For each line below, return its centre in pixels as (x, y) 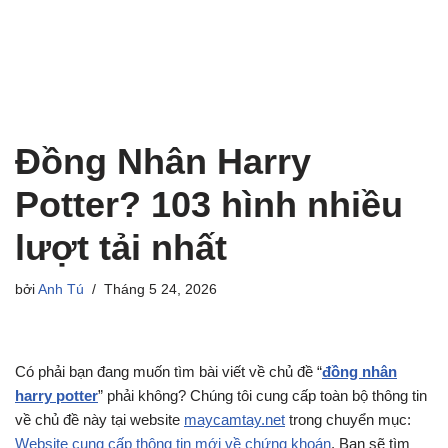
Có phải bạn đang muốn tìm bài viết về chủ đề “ (168, 371)
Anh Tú (61, 289)
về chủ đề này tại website (99, 419)
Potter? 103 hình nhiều (209, 204)
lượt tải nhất (121, 247)
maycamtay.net (234, 419)
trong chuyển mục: (348, 419)
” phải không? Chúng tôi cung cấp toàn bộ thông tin (262, 395)
